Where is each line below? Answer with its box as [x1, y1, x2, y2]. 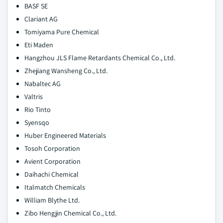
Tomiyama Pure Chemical [24, 27, 99, 36]
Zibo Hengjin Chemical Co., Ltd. [24, 208, 116, 218]
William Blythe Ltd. [24, 195, 80, 205]
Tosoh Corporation [24, 143, 80, 153]
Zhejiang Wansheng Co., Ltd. [24, 66, 108, 75]
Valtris [24, 92, 43, 101]
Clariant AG [24, 14, 58, 23]
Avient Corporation [24, 156, 81, 166]
